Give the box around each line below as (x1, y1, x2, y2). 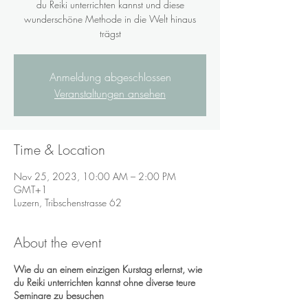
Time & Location (14, 140, 105, 159)
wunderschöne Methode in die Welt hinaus (24, 12, 196, 25)
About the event (14, 232, 101, 252)
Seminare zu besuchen (14, 288, 107, 302)
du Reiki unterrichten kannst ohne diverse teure (14, 275, 195, 289)
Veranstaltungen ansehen (54, 85, 166, 101)
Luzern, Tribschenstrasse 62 (14, 195, 122, 209)
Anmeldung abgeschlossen (49, 69, 171, 85)
